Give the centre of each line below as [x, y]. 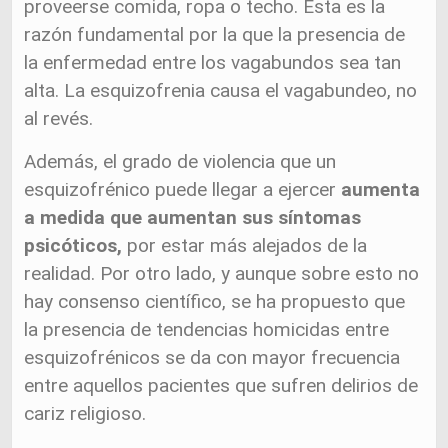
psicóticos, [73, 245]
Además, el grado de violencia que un [180, 161]
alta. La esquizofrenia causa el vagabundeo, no [221, 90]
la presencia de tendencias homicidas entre [207, 329]
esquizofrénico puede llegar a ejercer [183, 189]
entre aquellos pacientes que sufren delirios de [221, 385]
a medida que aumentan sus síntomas [193, 217]
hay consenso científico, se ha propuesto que [215, 301]
